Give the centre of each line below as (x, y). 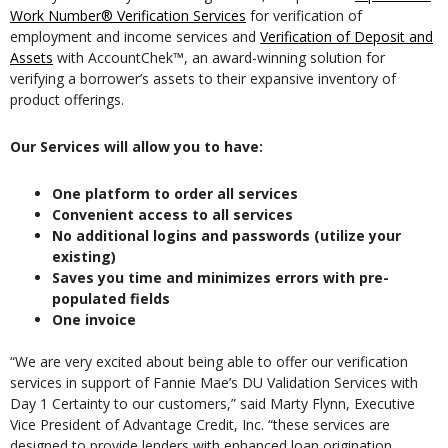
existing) (84, 257)
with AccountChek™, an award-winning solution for (219, 58)
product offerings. (67, 100)
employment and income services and (135, 37)
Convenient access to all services (172, 215)
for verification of (304, 16)
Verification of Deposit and (346, 37)
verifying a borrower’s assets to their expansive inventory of (203, 79)
